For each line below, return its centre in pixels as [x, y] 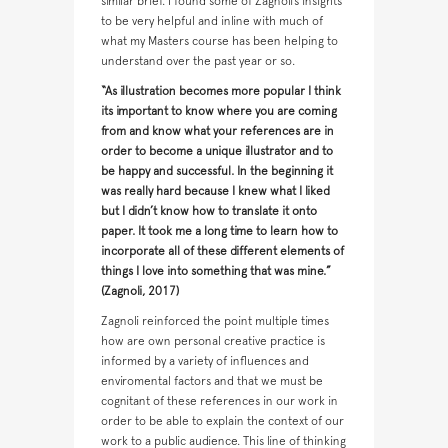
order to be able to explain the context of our [222, 421]
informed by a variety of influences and [205, 361]
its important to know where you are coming [219, 111]
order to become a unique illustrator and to [217, 151]
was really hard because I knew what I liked [215, 191]
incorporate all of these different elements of [222, 251]
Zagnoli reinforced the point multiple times [215, 321]
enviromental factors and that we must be [212, 381]
